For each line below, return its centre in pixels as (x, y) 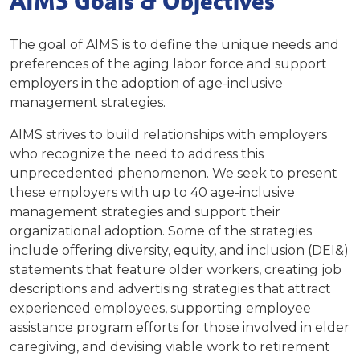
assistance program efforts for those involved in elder (180, 328)
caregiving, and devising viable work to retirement (170, 347)
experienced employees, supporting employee (160, 309)
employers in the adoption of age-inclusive (146, 84)
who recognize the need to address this (137, 154)
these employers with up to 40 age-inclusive (152, 193)
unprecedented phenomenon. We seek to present (174, 174)
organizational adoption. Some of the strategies (161, 231)
